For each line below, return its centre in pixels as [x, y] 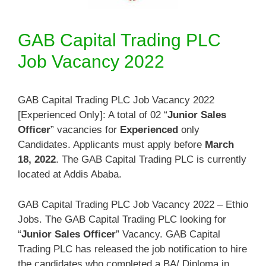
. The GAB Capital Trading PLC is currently [151, 159]
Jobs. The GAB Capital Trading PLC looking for [122, 219]
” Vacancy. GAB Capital [168, 234]
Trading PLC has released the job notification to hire [132, 249]
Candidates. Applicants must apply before [111, 145]
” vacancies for [85, 130]
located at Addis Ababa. [70, 174]
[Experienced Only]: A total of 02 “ [93, 115]
